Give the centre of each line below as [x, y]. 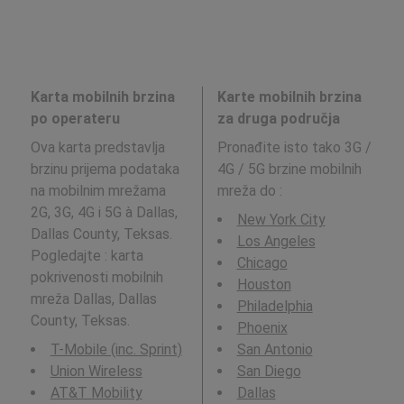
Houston [264, 285]
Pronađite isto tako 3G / [294, 148]
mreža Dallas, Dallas [93, 299]
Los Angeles [276, 242]
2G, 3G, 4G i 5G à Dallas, [104, 213]
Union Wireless [96, 372]
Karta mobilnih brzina [102, 97]
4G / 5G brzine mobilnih [289, 170]
